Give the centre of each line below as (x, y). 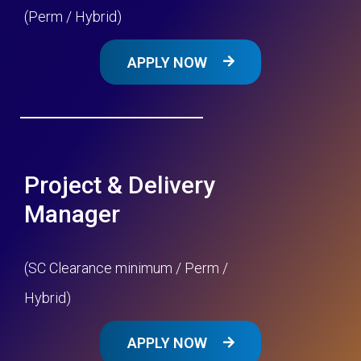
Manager (72, 214)
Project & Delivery (120, 185)
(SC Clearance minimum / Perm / (126, 268)
